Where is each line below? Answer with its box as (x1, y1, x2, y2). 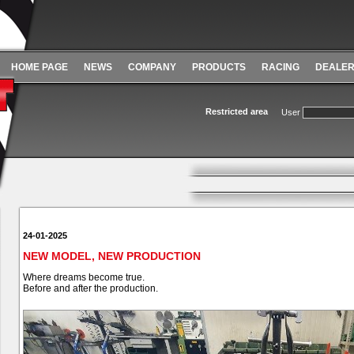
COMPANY (128, 62, 176, 73)
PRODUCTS (192, 62, 246, 73)
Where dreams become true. (23, 272, 145, 283)
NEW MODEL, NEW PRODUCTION (23, 250, 201, 262)
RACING (262, 62, 299, 73)
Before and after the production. (23, 283, 158, 294)
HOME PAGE (11, 62, 68, 73)
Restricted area (205, 107, 268, 116)
